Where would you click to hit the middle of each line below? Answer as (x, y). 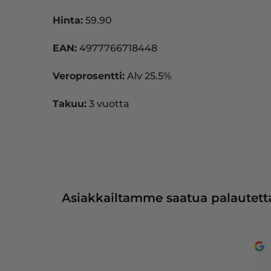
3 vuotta (108, 103)
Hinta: (68, 21)
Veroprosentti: (89, 76)
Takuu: (70, 103)
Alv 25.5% (148, 76)
